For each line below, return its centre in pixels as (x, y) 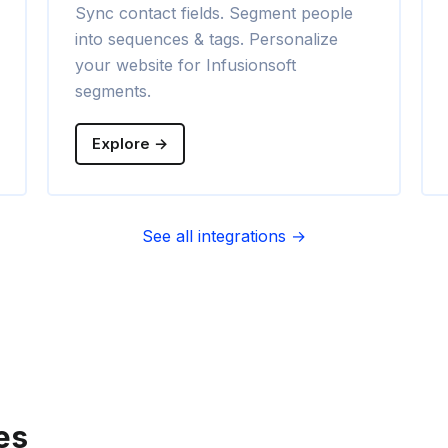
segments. (113, 91)
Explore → (130, 144)
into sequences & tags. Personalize (207, 39)
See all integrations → (224, 236)
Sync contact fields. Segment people (214, 13)
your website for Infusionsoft (186, 65)
